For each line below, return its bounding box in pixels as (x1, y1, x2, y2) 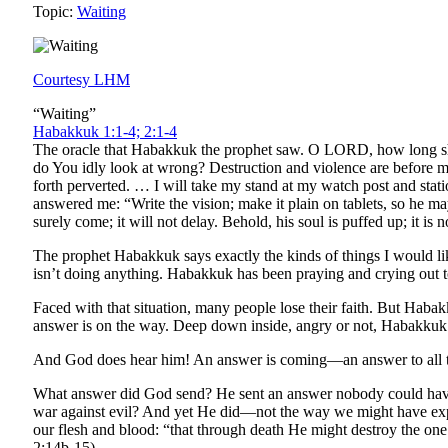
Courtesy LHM (33, 70, 130, 88)
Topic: (33, 2, 77, 20)
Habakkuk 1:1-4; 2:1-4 (33, 122, 177, 140)
